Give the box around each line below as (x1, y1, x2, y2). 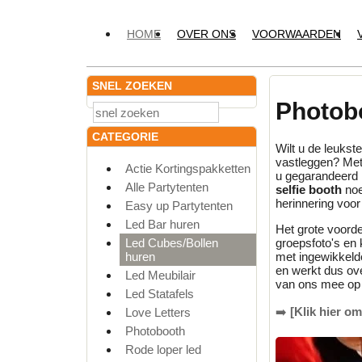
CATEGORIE (92, 129, 158, 143)
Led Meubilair (125, 267, 196, 282)
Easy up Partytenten (125, 198, 233, 213)
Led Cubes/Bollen (125, 235, 218, 250)
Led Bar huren (125, 217, 200, 231)
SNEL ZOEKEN (92, 79, 172, 92)
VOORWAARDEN (252, 27, 341, 40)
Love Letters (125, 305, 191, 319)
